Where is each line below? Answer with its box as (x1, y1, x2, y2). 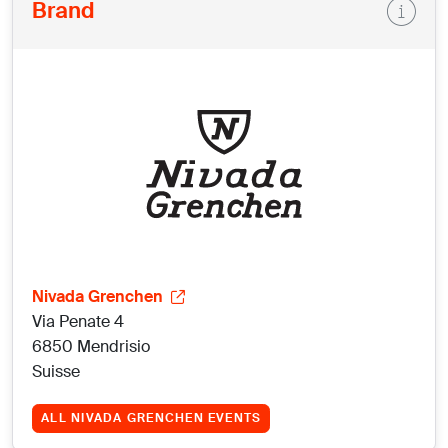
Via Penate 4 (32, 311, 125, 332)
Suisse (32, 361, 81, 382)
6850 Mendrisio (32, 336, 151, 357)
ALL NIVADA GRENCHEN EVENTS (41, 409, 262, 426)
